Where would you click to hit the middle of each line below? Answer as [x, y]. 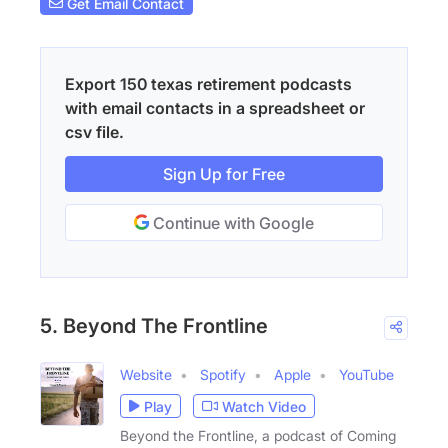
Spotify [223, 375]
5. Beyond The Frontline [154, 326]
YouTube [366, 375]
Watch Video [264, 406]
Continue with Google [231, 223]
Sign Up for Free [224, 174]
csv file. [94, 132]
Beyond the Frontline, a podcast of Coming [258, 436]
